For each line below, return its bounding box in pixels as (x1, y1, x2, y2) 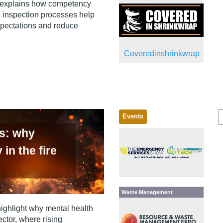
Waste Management (121, 189, 173, 195)
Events (122, 113, 143, 120)
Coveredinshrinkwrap (124, 49, 200, 58)
